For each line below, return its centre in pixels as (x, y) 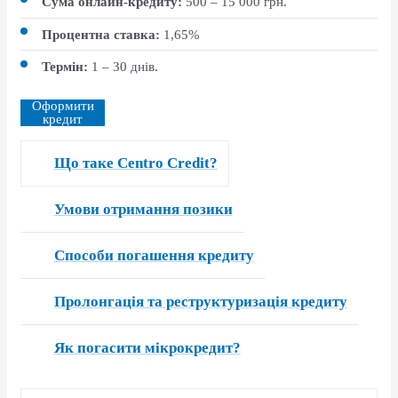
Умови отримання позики (143, 210)
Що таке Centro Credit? (135, 163)
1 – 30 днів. (123, 66)
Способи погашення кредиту (154, 256)
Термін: (65, 66)
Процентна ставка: (101, 34)
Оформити (63, 106)
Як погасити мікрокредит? (147, 348)
